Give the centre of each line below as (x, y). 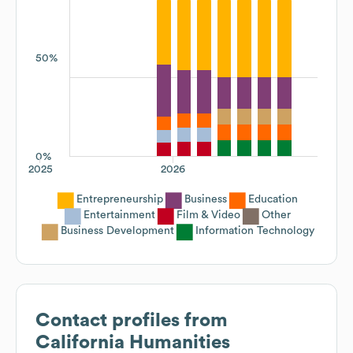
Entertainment (119, 215)
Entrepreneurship (120, 199)
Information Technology (255, 230)
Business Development (117, 230)
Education (273, 199)
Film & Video (208, 215)
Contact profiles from (132, 320)
